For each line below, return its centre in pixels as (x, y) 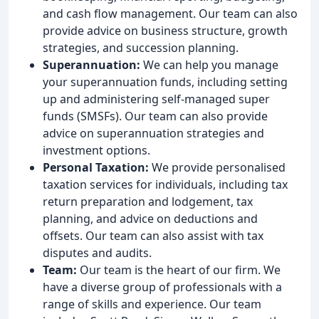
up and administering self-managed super (156, 99)
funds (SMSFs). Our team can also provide (155, 116)
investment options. (96, 150)
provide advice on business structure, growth (165, 30)
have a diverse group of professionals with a (162, 287)
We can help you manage (209, 64)
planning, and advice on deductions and (150, 218)
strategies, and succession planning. (141, 47)
